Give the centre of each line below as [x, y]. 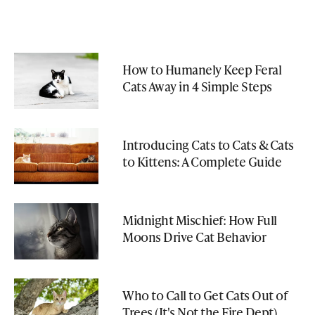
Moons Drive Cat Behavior [194, 236]
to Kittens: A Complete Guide [202, 161]
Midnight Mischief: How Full [200, 219]
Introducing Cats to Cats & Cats [208, 144]
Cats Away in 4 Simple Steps [197, 86]
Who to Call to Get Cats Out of [205, 295]
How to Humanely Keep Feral [202, 69]
